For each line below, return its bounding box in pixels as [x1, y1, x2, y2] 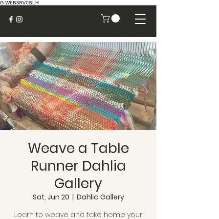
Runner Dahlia [30, 156, 126, 176]
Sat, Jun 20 [32, 192, 69, 202]
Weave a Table [27, 139, 129, 158]
